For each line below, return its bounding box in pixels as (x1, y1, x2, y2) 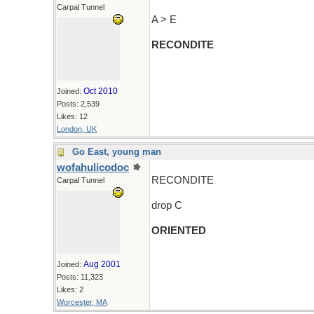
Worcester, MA (57, 298, 107, 306)
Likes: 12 (57, 112, 88, 121)
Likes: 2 (57, 285, 83, 294)
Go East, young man (72, 146, 161, 157)
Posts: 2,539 (57, 100, 100, 108)
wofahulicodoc (57, 162, 129, 173)
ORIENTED (151, 225, 206, 236)
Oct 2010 (83, 86, 118, 96)
